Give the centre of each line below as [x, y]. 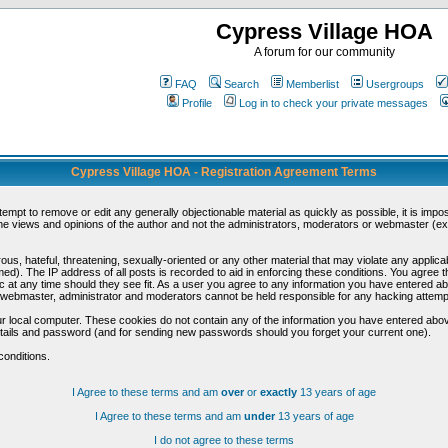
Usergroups [394, 84]
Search [241, 84]
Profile [197, 103]
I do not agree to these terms [224, 440]
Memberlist [312, 84]
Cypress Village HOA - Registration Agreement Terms [224, 172]
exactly [278, 392]
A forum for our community [324, 52]
